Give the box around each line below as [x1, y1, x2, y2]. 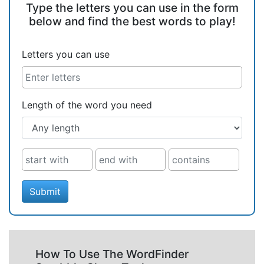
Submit [29, 186, 61, 197]
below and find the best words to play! [28, 14, 236, 28]
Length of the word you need [22, 99, 152, 111]
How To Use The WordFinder [35, 247, 189, 261]
